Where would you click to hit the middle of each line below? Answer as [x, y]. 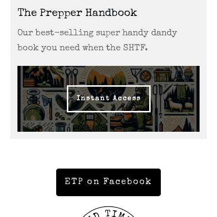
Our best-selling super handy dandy [97, 34]
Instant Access [108, 99]
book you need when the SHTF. [83, 49]
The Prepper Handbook [77, 14]
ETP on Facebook [108, 182]
